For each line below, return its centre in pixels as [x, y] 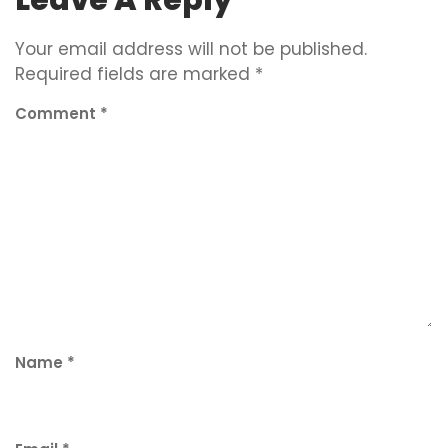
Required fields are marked [135, 73]
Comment [57, 114]
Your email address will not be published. [191, 48]
